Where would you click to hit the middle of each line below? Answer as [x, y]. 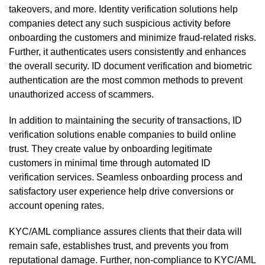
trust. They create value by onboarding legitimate [111, 148]
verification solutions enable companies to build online [122, 134]
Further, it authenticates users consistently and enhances [127, 51]
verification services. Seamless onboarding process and [126, 177]
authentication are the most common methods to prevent [126, 80]
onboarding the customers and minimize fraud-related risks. [132, 37]
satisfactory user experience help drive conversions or [121, 191]
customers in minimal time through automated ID [110, 163]
